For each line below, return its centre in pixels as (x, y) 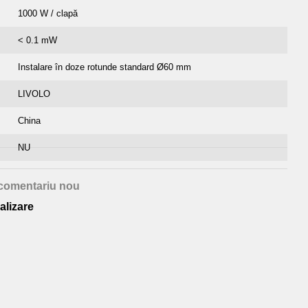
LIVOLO (34, 94)
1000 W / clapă (48, 13)
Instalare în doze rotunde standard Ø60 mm (104, 67)
